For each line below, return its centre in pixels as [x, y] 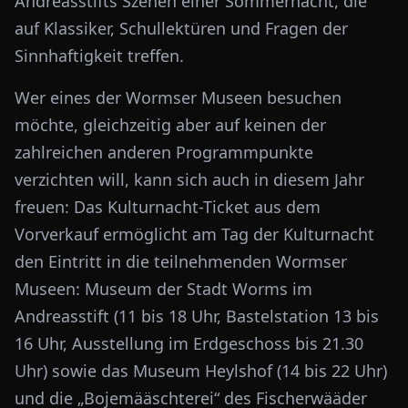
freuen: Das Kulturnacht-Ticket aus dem [168, 207]
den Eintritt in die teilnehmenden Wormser [181, 261]
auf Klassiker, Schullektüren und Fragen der [181, 28]
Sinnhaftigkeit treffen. [99, 56]
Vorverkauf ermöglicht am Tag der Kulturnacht [194, 234]
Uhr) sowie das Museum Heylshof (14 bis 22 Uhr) [201, 371]
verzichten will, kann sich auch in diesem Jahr [189, 179]
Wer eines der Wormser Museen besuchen [178, 97]
